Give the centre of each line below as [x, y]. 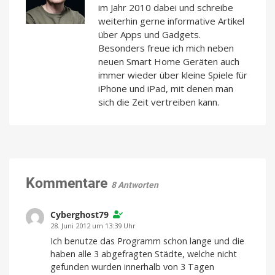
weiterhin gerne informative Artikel [171, 21]
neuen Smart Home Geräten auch [169, 62]
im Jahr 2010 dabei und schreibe [166, 8]
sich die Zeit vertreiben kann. [159, 102]
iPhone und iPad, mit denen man [166, 89]
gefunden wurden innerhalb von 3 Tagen [132, 267]
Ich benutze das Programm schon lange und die [147, 241]
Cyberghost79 [79, 215]
